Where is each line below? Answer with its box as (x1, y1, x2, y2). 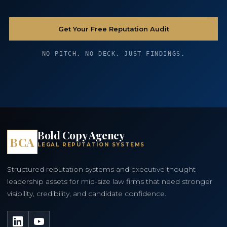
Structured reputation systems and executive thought (7, 165, 196, 174)
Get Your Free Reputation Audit (58, 25, 169, 33)
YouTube (28, 213, 65, 222)
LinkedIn (7, 213, 45, 222)
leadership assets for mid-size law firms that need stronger (7, 177, 212, 186)
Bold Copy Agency (37, 128, 125, 142)
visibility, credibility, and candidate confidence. (7, 189, 166, 198)
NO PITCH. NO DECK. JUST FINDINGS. (42, 50, 185, 57)
